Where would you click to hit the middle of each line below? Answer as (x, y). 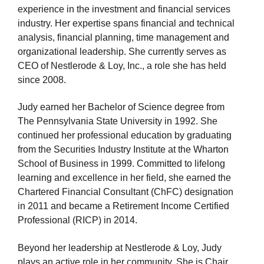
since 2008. (42, 80)
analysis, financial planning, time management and (123, 37)
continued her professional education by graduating (125, 136)
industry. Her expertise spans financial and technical (126, 23)
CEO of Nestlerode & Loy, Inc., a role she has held (122, 65)
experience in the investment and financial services (124, 9)
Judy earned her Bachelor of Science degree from (121, 107)
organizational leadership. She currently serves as (122, 51)
